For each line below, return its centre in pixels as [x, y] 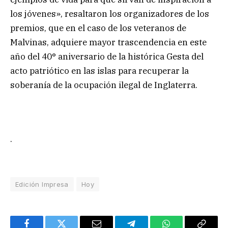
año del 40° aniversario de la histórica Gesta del [107, 56]
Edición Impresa [42, 184]
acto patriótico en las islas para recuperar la [99, 70]
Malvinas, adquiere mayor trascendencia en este [108, 42]
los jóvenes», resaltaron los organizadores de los [110, 13]
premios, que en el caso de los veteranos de [98, 28]
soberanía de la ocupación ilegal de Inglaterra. [104, 85]
